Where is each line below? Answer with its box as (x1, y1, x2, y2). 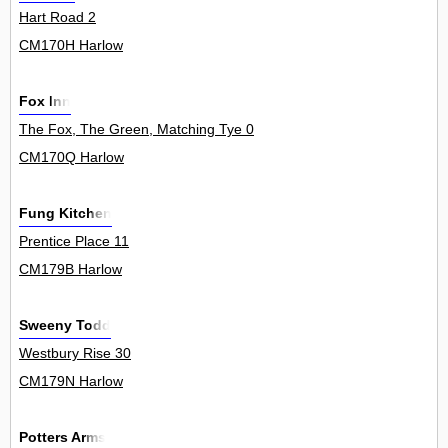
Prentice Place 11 (19, 233, 129, 250)
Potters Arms (19, 429, 106, 446)
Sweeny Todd (19, 317, 111, 334)
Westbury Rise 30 (19, 345, 131, 362)
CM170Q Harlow (19, 149, 124, 166)
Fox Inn (19, 93, 71, 110)
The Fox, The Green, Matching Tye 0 (19, 121, 254, 138)
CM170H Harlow (19, 37, 123, 54)
